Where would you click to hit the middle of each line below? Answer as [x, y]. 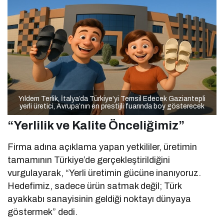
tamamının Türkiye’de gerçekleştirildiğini [89, 160]
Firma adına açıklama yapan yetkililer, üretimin [102, 147]
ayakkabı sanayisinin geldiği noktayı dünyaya [99, 199]
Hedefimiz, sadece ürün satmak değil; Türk [95, 186]
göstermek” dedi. [43, 212]
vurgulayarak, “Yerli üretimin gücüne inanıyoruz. [104, 173]
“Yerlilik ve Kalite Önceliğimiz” [96, 126]
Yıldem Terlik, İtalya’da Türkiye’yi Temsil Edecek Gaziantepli [112, 99]
